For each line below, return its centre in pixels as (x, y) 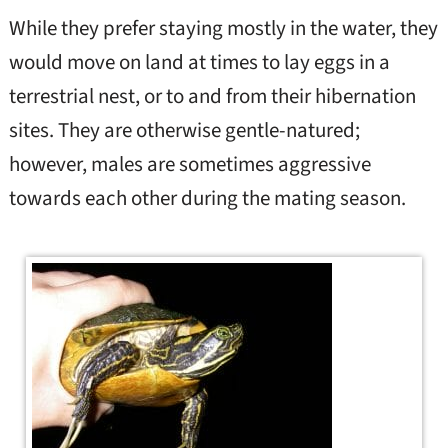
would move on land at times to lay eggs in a (199, 62)
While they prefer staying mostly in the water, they (223, 28)
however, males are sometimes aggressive (189, 164)
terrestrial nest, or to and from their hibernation (212, 96)
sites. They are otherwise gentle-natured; (184, 130)
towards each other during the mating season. (207, 198)
